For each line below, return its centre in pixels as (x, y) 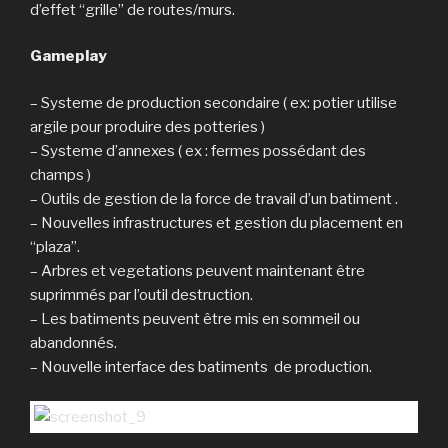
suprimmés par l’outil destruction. (141, 294)
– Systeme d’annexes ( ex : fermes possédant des (198, 150)
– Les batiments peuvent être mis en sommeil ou (195, 318)
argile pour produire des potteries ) (147, 126)
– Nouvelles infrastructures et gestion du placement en (216, 222)
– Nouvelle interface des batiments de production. (201, 366)
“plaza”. (55, 246)
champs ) (60, 174)
